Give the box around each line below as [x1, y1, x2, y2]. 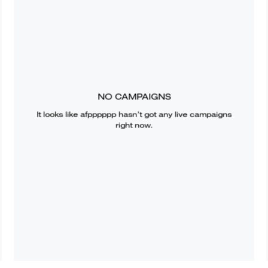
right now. [115, 120, 153, 130]
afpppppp [80, 109, 116, 120]
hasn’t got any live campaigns [115, 109, 232, 120]
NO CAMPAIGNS [97, 91, 170, 102]
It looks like [36, 109, 80, 120]
